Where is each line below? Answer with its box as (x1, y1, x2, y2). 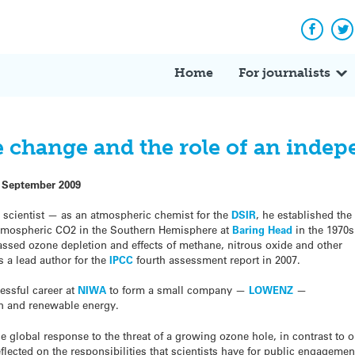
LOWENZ (249, 283, 294, 297)
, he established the (256, 208, 353, 222)
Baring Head (232, 223, 293, 237)
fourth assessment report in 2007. (133, 253, 301, 267)
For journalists (239, 64, 330, 80)
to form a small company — (106, 283, 250, 297)
